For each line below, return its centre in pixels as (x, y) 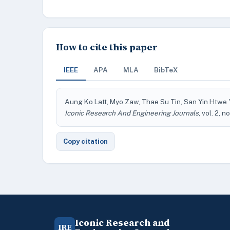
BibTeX (166, 70)
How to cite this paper (107, 47)
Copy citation (85, 141)
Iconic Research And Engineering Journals (132, 113)
